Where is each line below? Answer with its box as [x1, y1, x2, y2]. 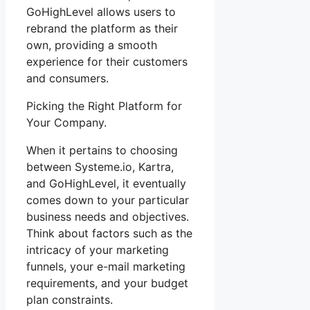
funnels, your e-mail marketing [26, 259, 185, 273]
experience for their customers [26, 54, 188, 69]
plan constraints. [26, 292, 113, 307]
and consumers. [26, 71, 109, 85]
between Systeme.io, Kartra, [26, 159, 174, 174]
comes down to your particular [26, 192, 189, 207]
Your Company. [26, 115, 107, 129]
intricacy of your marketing [26, 242, 169, 257]
